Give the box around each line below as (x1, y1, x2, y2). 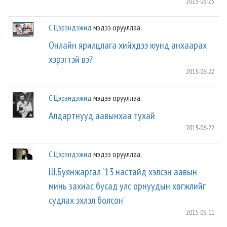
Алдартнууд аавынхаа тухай (49, 108, 156, 122)
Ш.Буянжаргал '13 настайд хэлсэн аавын (49, 165, 198, 178)
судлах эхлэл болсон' (49, 193, 126, 207)
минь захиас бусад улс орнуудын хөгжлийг (49, 179, 206, 193)
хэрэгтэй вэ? (49, 52, 93, 66)
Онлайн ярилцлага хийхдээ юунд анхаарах (49, 38, 207, 52)
